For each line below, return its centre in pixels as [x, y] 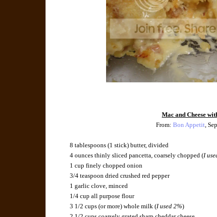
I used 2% [170, 206]
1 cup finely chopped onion [106, 166]
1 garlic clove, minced [99, 186]
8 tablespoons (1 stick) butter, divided [119, 145]
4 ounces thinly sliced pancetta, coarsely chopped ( [137, 155]
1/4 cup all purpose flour [102, 196]
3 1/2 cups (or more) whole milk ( [113, 206]
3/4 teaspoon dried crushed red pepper [120, 176]
